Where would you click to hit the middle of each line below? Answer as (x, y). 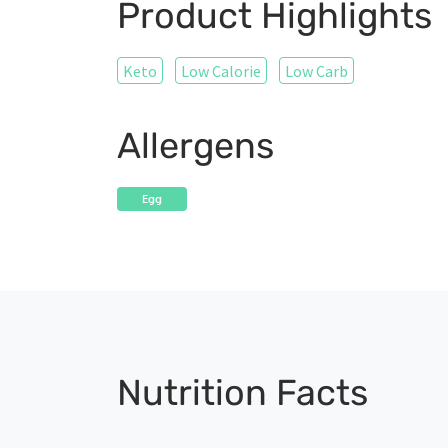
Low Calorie (221, 71)
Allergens (195, 146)
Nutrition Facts (242, 393)
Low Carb (316, 71)
